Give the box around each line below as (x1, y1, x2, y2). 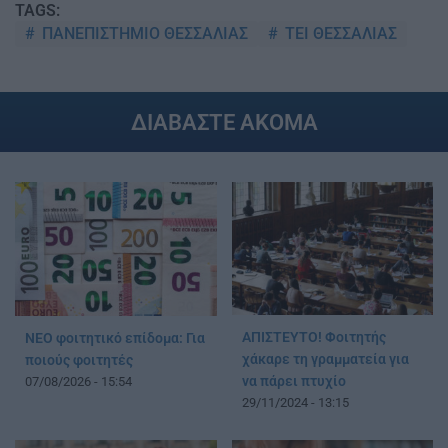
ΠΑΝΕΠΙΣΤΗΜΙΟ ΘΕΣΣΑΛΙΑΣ (38, 23, 248, 43)
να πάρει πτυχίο (241, 373, 346, 391)
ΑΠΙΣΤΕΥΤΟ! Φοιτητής (241, 329, 386, 347)
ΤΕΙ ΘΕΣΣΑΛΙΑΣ (281, 23, 397, 43)
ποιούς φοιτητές (25, 352, 133, 370)
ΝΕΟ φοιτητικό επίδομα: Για (25, 330, 205, 348)
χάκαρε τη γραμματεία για (241, 351, 409, 369)
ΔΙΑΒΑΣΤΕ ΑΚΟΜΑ (130, 108, 318, 135)
